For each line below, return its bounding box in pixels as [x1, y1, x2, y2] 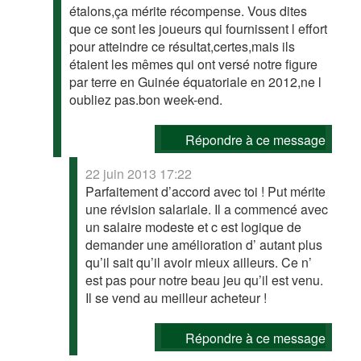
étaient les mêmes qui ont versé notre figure [69, 54, 318, 73]
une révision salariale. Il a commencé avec [85, 199, 329, 218]
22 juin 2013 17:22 [85, 164, 193, 183]
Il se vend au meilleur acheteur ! [85, 288, 268, 307]
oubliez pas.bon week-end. [69, 89, 223, 109]
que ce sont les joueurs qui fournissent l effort [69, 19, 328, 38]
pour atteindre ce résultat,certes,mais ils [69, 36, 296, 56]
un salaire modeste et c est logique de [85, 217, 302, 236]
